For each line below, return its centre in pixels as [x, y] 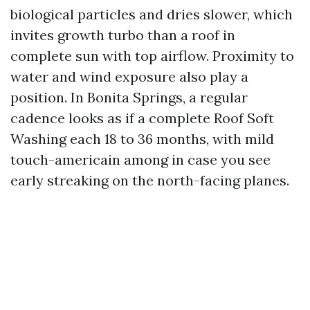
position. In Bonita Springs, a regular [129, 97]
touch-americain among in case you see [140, 159]
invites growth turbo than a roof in [123, 35]
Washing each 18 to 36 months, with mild [142, 139]
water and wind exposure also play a [129, 76]
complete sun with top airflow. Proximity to [152, 56]
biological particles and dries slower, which [152, 14]
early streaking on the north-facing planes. [150, 180]
